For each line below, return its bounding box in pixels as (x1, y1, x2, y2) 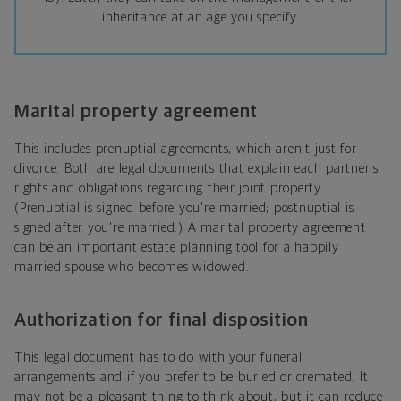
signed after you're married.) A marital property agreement (14, 221, 366, 235)
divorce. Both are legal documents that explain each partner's (14, 162, 379, 176)
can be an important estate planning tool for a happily (14, 241, 339, 255)
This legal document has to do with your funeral (14, 351, 303, 365)
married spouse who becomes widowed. (14, 260, 250, 275)
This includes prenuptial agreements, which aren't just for (14, 142, 357, 157)
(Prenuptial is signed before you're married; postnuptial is (14, 201, 354, 216)
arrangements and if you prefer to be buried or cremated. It (14, 371, 369, 385)
